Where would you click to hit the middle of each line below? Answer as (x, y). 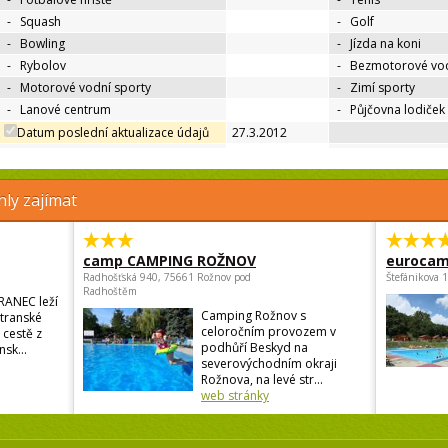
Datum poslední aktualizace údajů (113, 133)
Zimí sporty (382, 88)
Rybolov (43, 66)
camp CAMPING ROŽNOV (169, 261)
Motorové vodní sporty (85, 88)
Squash (40, 22)
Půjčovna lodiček (397, 110)
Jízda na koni (385, 44)
